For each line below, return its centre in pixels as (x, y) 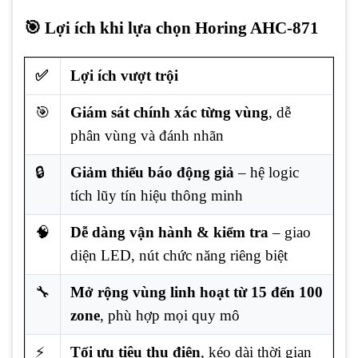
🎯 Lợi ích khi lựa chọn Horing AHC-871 (171, 28)
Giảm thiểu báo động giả (152, 173)
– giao (290, 233)
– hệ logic (267, 173)
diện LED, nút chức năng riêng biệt (179, 256)
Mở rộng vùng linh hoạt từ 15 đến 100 (197, 292)
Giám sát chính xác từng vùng (169, 113)
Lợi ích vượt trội (124, 76)
